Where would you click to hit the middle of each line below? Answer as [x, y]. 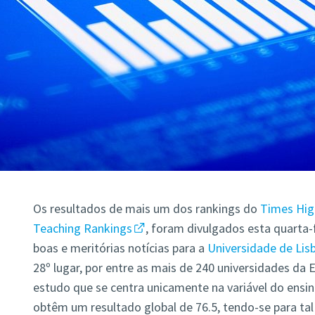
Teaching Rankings [82, 229]
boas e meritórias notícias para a [120, 248]
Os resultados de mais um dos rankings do [146, 209]
